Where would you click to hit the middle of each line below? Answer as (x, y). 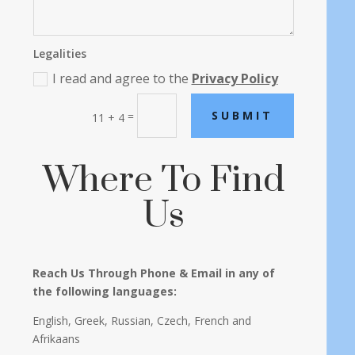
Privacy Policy (235, 78)
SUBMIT (242, 116)
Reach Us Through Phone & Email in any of (154, 273)
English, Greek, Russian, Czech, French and (142, 320)
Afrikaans (57, 338)
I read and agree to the (122, 78)
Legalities (59, 53)
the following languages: (105, 291)
